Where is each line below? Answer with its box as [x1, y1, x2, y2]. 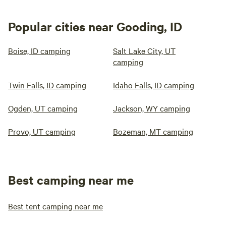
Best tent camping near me [8, 200, 103, 212]
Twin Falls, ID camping [8, 79, 86, 91]
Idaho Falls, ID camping [113, 79, 194, 91]
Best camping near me [8, 172, 134, 188]
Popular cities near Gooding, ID [8, 18, 182, 35]
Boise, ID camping [8, 45, 71, 56]
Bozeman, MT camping [113, 126, 193, 137]
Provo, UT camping [8, 126, 76, 137]
